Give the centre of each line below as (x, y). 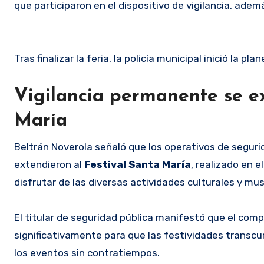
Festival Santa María (138, 165)
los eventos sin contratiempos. (87, 253)
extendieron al (49, 165)
